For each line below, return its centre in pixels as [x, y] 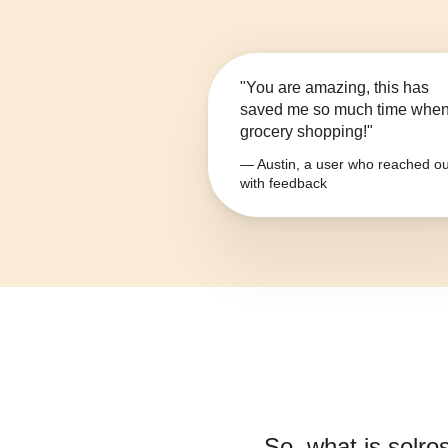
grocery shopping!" [306, 132]
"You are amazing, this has [334, 88]
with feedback [283, 183]
